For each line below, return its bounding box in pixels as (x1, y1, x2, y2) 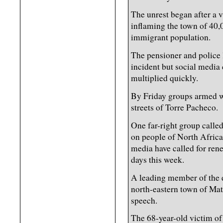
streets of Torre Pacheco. (131, 102, 218, 113)
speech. (131, 194, 157, 206)
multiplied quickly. (131, 72, 198, 84)
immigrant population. (131, 31, 211, 43)
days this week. (131, 153, 184, 165)
